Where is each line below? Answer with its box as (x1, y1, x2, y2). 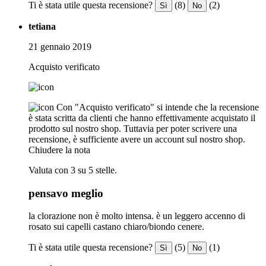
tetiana (28, 21, 56, 31)
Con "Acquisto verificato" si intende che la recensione (56, 102, 259, 112)
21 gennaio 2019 (28, 41, 91, 52)
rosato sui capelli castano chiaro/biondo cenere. (28, 221, 204, 232)
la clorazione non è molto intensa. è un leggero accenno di (28, 211, 245, 221)
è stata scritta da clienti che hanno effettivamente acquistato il (28, 112, 255, 123)
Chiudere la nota (28, 144, 90, 155)
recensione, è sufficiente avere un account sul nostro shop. (28, 134, 245, 144)
